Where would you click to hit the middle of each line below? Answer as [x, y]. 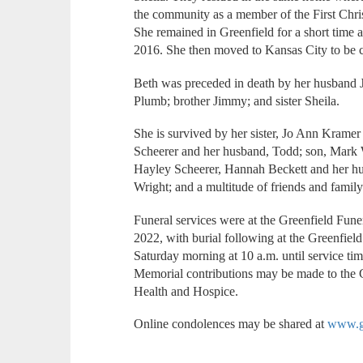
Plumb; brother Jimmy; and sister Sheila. [237, 100]
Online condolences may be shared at [231, 324]
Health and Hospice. [186, 291]
